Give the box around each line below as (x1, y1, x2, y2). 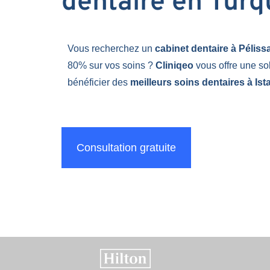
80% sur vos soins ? (67, 60, 155, 71)
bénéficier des (67, 77, 130, 87)
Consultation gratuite (77, 142, 176, 154)
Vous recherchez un (67, 43, 155, 54)
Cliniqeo (155, 60, 193, 71)
